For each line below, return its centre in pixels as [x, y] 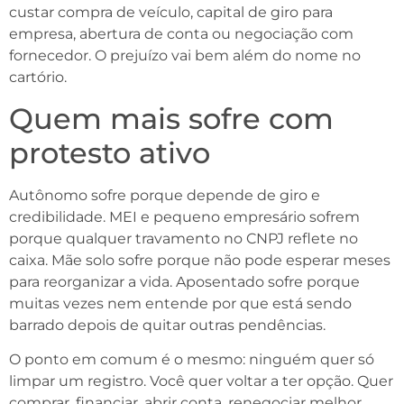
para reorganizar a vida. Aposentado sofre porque [184, 281]
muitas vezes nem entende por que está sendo [180, 303]
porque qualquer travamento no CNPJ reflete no [184, 238]
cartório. [38, 78]
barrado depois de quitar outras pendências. [167, 325]
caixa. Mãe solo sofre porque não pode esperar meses [200, 260]
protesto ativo [110, 152]
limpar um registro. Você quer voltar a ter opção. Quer [201, 381]
